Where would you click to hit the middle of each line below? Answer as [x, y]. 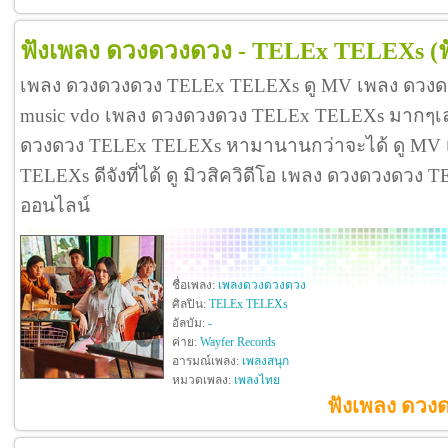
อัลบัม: [190, 323]
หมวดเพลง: [203, 380]
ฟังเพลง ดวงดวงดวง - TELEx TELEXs [222, 51]
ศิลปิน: [190, 304]
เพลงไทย [257, 380]
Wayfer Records [238, 342]
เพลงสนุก [265, 361]
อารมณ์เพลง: [207, 361]
